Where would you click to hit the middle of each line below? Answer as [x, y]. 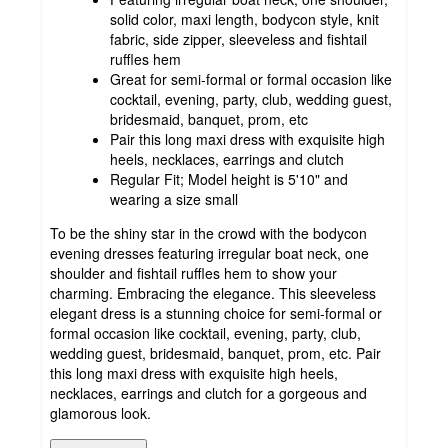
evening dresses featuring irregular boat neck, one [209, 252]
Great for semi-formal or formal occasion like [251, 78]
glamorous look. [100, 412]
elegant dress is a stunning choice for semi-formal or [216, 312]
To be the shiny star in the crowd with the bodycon [208, 232]
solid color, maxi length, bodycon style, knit [244, 18]
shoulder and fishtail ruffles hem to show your [193, 272]
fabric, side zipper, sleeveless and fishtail [238, 38]
